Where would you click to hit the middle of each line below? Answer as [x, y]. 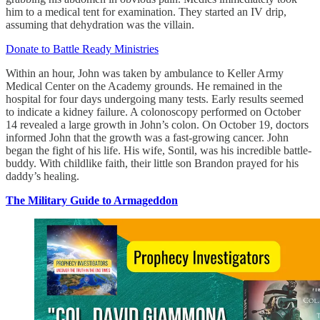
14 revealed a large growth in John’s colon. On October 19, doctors [157, 124]
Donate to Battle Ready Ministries [82, 49]
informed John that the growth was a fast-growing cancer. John [147, 137]
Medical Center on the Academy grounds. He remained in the [144, 86]
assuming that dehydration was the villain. [100, 24]
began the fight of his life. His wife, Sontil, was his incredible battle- [159, 150]
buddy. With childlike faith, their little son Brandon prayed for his [152, 163]
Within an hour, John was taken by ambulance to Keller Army [145, 73]
